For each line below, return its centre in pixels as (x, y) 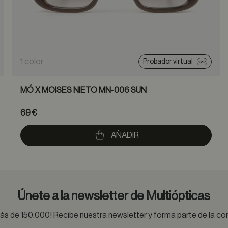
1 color (32, 62)
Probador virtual (168, 62)
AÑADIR (125, 135)
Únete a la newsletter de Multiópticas (114, 196)
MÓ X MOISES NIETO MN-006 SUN (83, 90)
